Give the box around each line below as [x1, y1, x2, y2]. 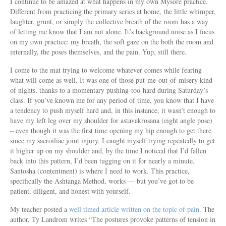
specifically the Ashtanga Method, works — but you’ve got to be [10, 176, 194, 186]
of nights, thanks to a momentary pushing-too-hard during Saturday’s [10, 85, 208, 95]
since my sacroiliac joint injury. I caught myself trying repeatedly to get [10, 135, 215, 145]
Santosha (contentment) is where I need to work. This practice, [10, 165, 190, 176]
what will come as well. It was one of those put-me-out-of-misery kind [10, 75, 212, 85]
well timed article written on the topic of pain [69, 204, 199, 214]
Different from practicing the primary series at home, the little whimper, [10, 6, 216, 16]
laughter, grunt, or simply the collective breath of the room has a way [10, 16, 208, 26]
